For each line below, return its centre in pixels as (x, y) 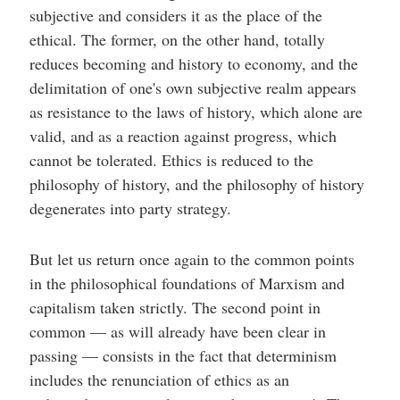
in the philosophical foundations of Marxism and (187, 283)
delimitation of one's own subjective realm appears (192, 87)
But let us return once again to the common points (192, 259)
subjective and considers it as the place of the (175, 15)
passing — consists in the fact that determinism (183, 355)
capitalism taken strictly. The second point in (175, 307)
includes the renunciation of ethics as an (159, 379)
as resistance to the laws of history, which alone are (196, 112)
